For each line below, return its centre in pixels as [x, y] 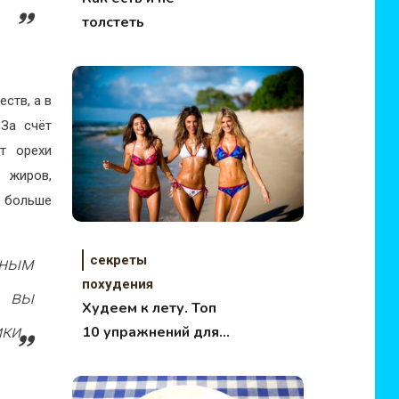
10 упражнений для [150, 332]
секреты [118, 260]
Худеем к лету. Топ [149, 308]
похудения [117, 284]
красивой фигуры [143, 356]
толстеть [113, 22]
